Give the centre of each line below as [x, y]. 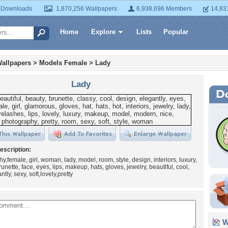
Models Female [63, 63]
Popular [176, 32]
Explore [103, 32]
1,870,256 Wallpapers [87, 9]
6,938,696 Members [164, 9]
